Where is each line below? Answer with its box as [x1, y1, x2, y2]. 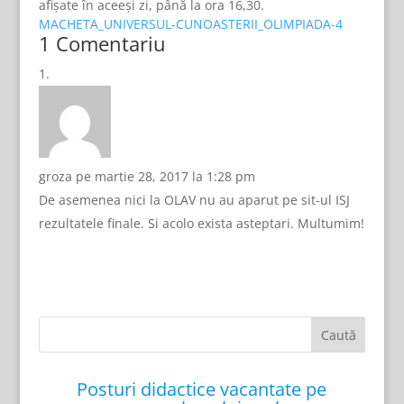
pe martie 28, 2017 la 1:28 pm [75, 168, 255, 185]
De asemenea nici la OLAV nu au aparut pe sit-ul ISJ [38, 191, 350, 208]
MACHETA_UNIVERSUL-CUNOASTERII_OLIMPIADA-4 [38, 15, 343, 32]
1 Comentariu [38, 30, 166, 57]
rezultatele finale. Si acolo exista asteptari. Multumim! [38, 215, 364, 232]
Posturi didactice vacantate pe [77, 377, 327, 401]
